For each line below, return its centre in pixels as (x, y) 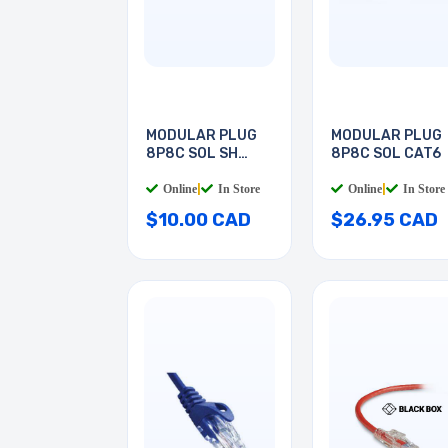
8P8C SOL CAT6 (386, 154)
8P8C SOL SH (192, 154)
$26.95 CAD (384, 220)
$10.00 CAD (198, 220)
